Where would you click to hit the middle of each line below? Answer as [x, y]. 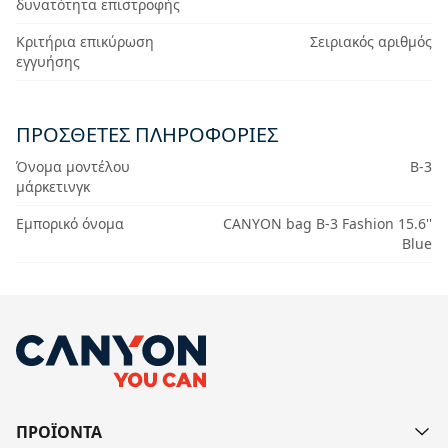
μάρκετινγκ [53, 186]
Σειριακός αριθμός [370, 41]
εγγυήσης [48, 61]
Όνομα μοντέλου [73, 166]
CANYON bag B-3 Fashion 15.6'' [327, 223]
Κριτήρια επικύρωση [85, 41]
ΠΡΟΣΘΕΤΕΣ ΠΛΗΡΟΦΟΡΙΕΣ [147, 134]
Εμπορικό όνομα [70, 223]
